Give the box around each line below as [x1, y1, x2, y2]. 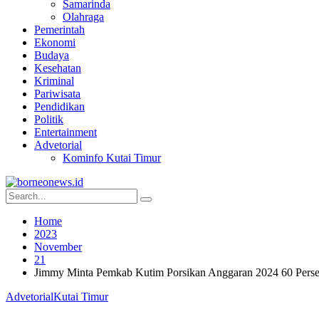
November [34, 241, 82, 253]
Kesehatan [34, 62, 81, 74]
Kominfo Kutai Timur [63, 152, 161, 164]
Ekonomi [34, 36, 75, 48]
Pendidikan [34, 100, 85, 113]
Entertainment [34, 126, 97, 138]
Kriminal [34, 75, 74, 87]
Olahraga [63, 11, 104, 23]
